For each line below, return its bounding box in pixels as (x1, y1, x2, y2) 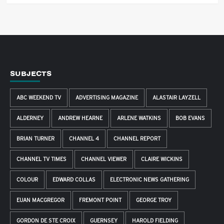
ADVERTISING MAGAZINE (75, 94, 138, 101)
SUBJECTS (10, 69, 51, 78)
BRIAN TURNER (16, 135, 54, 142)
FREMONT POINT (79, 196, 121, 204)
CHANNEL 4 (69, 135, 99, 142)
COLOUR (16, 176, 38, 183)
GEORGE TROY (136, 196, 171, 204)
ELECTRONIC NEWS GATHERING (110, 176, 189, 183)
